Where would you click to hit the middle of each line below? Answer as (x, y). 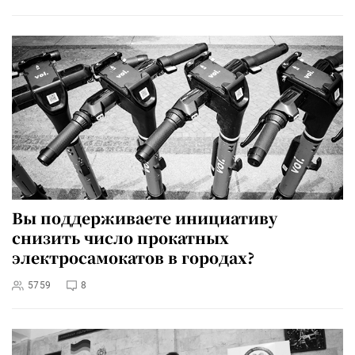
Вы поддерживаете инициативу (145, 218)
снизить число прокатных (120, 238)
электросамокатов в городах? (133, 258)
